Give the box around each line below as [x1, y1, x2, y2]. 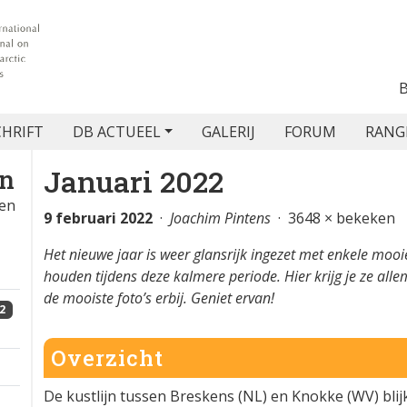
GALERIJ [202, 122, 256, 142]
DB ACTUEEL [72, 122, 161, 142]
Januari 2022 [44, 162, 223, 201]
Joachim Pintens [170, 208, 271, 228]
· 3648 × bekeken [271, 208, 395, 228]
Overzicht [51, 343, 164, 372]
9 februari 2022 [44, 208, 153, 228]
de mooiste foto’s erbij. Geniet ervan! [44, 288, 274, 308]
